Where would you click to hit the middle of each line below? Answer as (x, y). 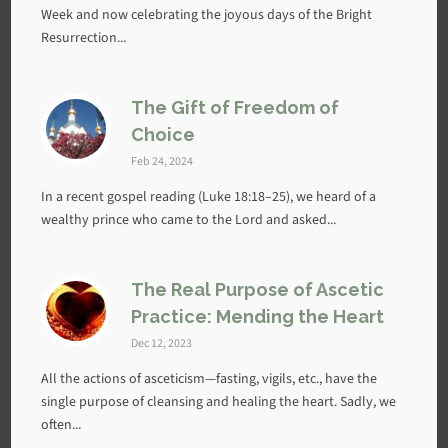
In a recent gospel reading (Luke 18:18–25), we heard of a (209, 196)
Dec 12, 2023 (162, 343)
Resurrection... (84, 37)
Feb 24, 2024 (162, 161)
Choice (163, 134)
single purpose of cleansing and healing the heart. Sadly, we (219, 401)
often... (61, 424)
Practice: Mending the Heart (258, 316)
